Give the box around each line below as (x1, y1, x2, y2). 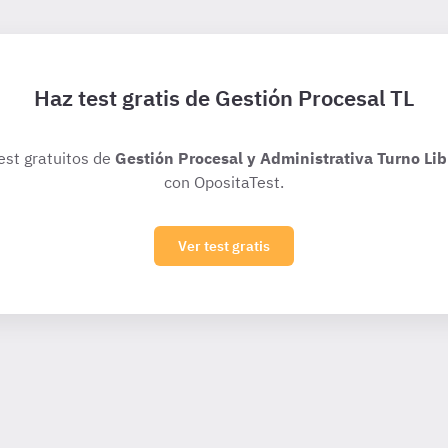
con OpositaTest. (164, 172, 284, 192)
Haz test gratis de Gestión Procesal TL (34, 83, 414, 112)
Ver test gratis (178, 237, 270, 255)
